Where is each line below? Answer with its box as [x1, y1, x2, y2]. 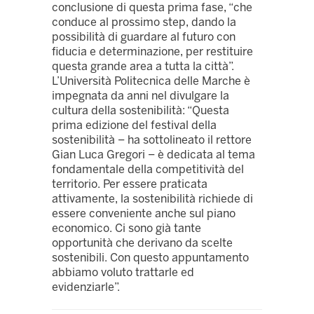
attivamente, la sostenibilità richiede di [52, 192, 253, 206]
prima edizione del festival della [52, 118, 217, 132]
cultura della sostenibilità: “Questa [52, 104, 229, 118]
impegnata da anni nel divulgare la [52, 89, 229, 103]
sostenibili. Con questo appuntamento [52, 251, 249, 265]
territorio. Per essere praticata [52, 177, 207, 191]
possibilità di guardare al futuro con [52, 30, 235, 44]
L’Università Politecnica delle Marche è [52, 74, 250, 88]
